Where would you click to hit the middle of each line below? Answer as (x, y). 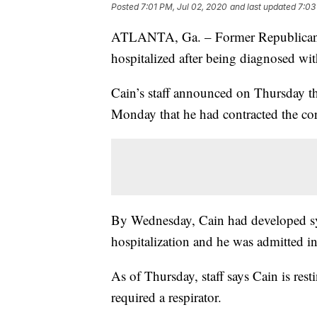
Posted (126, 7)
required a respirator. (166, 297)
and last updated (263, 7)
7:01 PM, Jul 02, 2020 (184, 7)
